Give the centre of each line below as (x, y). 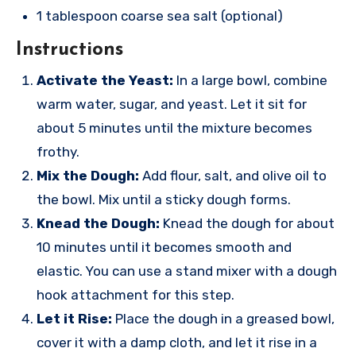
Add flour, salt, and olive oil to (233, 175)
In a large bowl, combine (250, 80)
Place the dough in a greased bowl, (223, 318)
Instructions (70, 50)
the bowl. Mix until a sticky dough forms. (164, 199)
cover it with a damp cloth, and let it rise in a (177, 342)
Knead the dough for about (247, 223)
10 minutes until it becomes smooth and (164, 247)
